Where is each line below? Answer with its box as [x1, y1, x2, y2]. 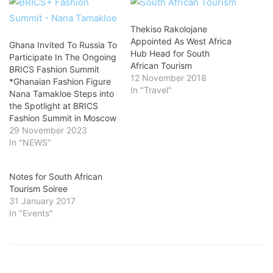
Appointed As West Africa [130, 36, 232, 46]
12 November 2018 [130, 73, 207, 83]
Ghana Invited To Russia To [9, 40, 117, 50]
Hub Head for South [130, 48, 210, 58]
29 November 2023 [9, 125, 87, 135]
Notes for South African [9, 171, 102, 182]
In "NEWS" [9, 137, 51, 147]
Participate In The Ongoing [9, 52, 116, 62]
